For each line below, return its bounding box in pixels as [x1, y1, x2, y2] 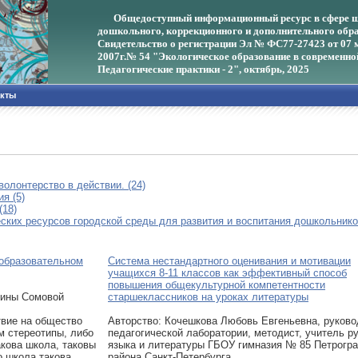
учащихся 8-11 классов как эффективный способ [108, 266, 347, 279]
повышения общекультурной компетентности [108, 278, 325, 291]
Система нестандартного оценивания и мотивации [108, 254, 351, 267]
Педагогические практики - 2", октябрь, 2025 [97, 63, 309, 76]
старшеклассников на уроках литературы [108, 290, 308, 303]
